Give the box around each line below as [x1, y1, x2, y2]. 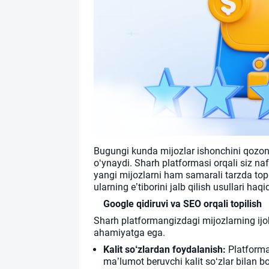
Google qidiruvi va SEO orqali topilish [103, 198, 262, 210]
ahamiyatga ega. [94, 227, 165, 239]
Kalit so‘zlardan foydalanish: [103, 244, 226, 256]
